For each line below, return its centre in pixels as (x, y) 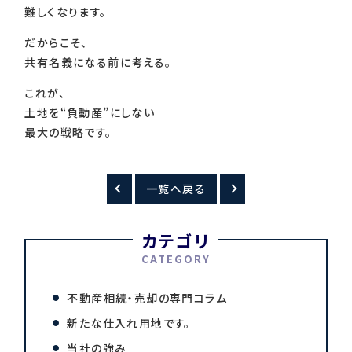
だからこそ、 (56, 42)
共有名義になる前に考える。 (98, 62)
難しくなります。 (66, 11)
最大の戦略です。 (68, 132)
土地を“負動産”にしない (90, 112)
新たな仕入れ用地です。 (129, 323)
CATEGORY (176, 259)
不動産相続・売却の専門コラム (147, 298)
